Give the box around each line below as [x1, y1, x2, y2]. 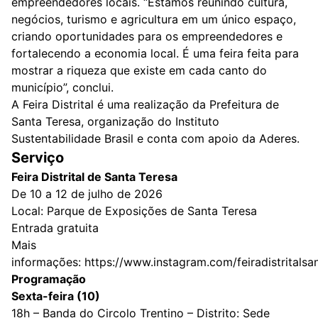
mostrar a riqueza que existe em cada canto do [11, 62, 267, 77]
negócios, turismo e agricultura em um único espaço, [11, 11, 296, 26]
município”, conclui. [11, 79, 114, 94]
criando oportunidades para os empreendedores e [11, 28, 283, 43]
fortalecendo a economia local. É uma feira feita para [11, 45, 299, 60]
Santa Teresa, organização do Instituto [11, 114, 219, 128]
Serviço [11, 148, 64, 166]
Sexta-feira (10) [11, 288, 100, 303]
